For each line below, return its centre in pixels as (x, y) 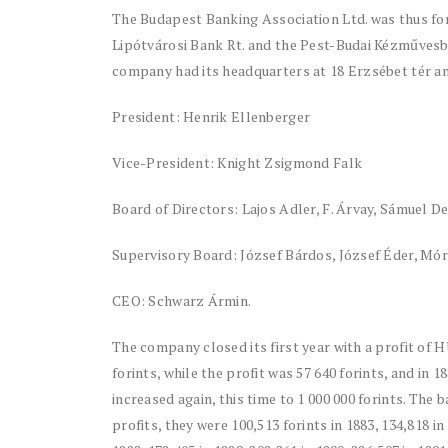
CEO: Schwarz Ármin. (182, 301)
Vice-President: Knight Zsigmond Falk (237, 163)
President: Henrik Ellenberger (211, 117)
